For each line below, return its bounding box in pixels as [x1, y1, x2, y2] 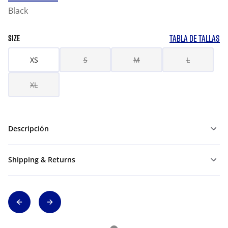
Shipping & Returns [8, 155, 75, 164]
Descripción [8, 124, 49, 133]
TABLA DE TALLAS [169, 33, 220, 44]
